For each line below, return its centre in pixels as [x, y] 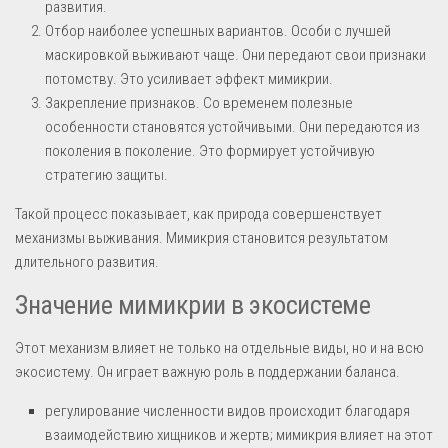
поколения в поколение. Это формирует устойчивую [210, 150]
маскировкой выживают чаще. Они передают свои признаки [235, 54]
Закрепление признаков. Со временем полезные [199, 102]
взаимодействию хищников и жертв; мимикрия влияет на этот [239, 434]
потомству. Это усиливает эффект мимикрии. [189, 78]
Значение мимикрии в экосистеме [192, 304]
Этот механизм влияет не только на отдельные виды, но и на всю [219, 347]
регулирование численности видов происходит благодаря [227, 410]
